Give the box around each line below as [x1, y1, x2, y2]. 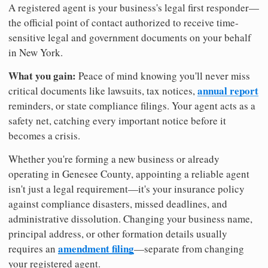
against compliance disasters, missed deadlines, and [8, 197, 227, 211]
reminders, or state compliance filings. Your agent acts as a [8, 99, 255, 113]
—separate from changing [134, 242, 244, 256]
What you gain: [8, 68, 76, 84]
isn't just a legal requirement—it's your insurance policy [8, 182, 245, 196]
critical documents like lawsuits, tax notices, [8, 84, 197, 98]
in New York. [8, 45, 63, 60]
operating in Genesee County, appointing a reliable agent [8, 167, 249, 181]
